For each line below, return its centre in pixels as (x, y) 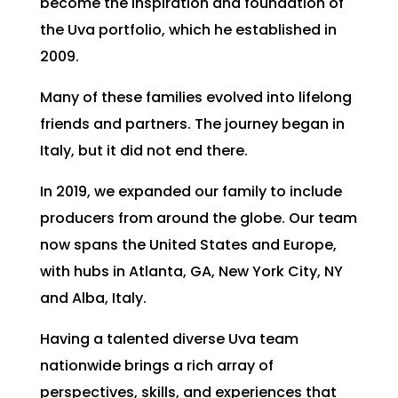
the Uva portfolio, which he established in (188, 30)
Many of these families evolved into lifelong (195, 97)
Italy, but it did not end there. (143, 151)
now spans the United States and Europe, (188, 245)
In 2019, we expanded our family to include (191, 191)
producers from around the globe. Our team (198, 218)
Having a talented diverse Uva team (169, 339)
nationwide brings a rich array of (156, 366)
